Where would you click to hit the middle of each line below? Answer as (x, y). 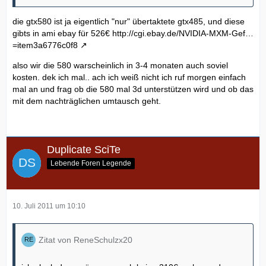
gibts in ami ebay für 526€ (62, 34)
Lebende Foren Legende (91, 164)
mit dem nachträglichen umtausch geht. (87, 101)
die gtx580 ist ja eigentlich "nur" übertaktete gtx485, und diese (129, 22)
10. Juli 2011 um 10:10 (49, 206)
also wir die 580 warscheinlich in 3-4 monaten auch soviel (120, 66)
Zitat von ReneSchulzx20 (85, 240)
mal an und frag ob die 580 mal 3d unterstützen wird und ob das (133, 89)
